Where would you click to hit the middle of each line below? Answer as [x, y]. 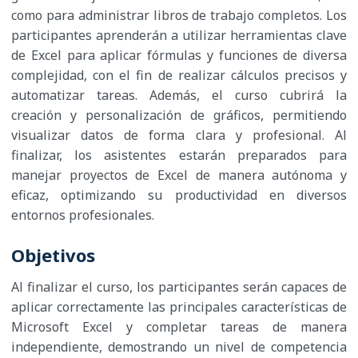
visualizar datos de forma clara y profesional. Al [179, 135]
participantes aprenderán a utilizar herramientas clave [179, 36]
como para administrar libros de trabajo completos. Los [179, 16]
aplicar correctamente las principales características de [179, 307]
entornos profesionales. [83, 215]
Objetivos [53, 255]
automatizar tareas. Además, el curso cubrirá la [179, 95]
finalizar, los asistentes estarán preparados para [179, 155]
